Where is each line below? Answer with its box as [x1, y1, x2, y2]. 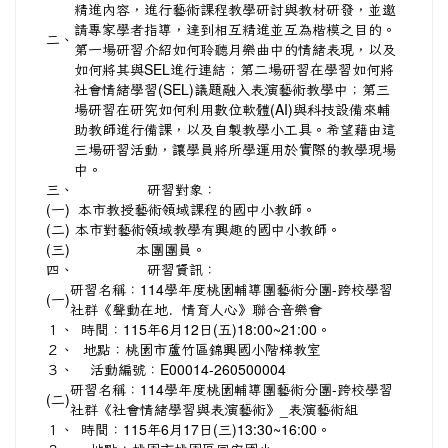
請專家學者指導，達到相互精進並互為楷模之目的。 [74, 19, 396, 39]
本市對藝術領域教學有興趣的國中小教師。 [75, 219, 341, 239]
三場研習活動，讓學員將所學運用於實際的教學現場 [74, 139, 396, 159]
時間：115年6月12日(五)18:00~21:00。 [81, 319, 331, 339]
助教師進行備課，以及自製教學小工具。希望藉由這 [74, 119, 396, 139]
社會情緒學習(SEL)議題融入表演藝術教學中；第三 [74, 79, 390, 99]
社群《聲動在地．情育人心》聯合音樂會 [70, 299, 322, 319]
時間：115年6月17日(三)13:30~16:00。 [81, 419, 331, 439]
